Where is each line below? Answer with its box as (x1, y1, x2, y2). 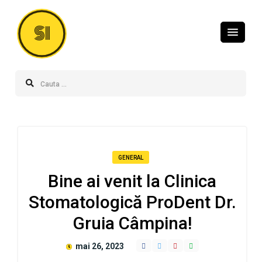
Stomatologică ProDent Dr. (28, 191, 236, 212)
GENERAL (118, 154, 143, 161)
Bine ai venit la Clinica (48, 170, 216, 191)
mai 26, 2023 (73, 241, 124, 251)
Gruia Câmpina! (73, 212, 192, 233)
